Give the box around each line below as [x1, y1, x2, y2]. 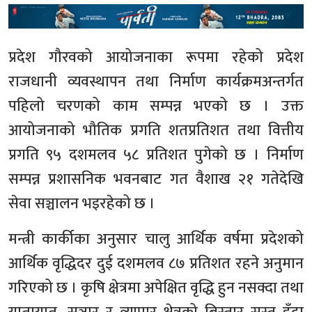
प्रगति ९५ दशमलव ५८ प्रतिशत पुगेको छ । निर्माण [8, 142, 304, 169]
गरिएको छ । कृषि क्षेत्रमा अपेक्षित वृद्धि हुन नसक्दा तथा [8, 275, 304, 302]
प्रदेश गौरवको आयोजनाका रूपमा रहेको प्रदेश [8, 45, 304, 71]
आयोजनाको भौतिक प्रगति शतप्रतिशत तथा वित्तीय [8, 118, 304, 144]
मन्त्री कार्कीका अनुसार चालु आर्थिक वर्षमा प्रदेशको [8, 226, 304, 253]
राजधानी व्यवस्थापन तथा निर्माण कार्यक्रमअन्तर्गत [8, 69, 304, 95]
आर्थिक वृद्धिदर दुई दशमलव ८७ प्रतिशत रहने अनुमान [8, 251, 304, 277]
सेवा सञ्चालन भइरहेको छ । [8, 191, 155, 217]
